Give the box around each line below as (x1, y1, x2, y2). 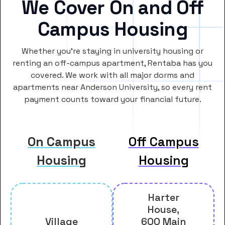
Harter (148, 190, 179, 204)
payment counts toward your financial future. (24, 93, 201, 104)
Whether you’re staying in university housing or (22, 45, 203, 56)
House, (148, 202, 179, 216)
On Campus (28, 133, 95, 150)
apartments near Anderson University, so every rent (13, 81, 212, 92)
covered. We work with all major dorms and (31, 69, 194, 80)
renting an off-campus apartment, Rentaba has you (13, 57, 212, 68)
